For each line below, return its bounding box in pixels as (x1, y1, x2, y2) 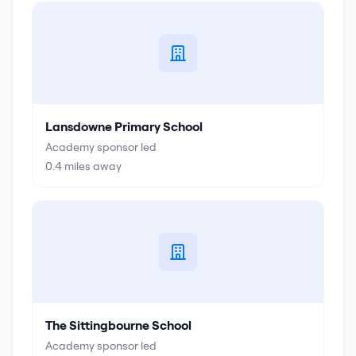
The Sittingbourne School (45, 317, 192, 333)
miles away (62, 159, 122, 173)
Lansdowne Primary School (45, 118, 203, 134)
